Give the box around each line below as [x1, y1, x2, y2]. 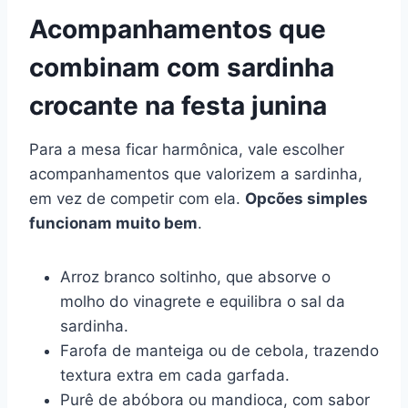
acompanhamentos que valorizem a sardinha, [29, 164, 362, 183]
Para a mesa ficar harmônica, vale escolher [29, 139, 344, 158]
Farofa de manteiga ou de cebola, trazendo [60, 341, 379, 360]
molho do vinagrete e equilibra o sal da [60, 291, 345, 311]
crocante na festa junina [29, 89, 327, 121]
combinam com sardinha [29, 51, 334, 83]
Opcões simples [245, 189, 368, 208]
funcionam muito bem [29, 213, 198, 232]
